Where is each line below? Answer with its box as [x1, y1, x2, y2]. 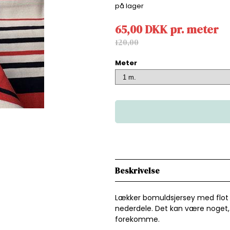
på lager [115, 1, 145, 11]
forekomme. [115, 214, 160, 224]
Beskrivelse [115, 165, 160, 176]
